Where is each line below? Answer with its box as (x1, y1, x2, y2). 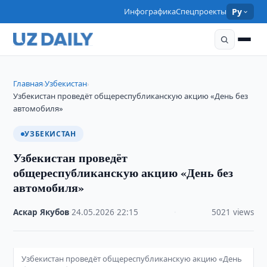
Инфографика (124, 6, 176, 17)
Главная (13, 78, 44, 89)
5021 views (211, 207, 254, 218)
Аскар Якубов (13, 207, 70, 218)
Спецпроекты (176, 6, 227, 17)
